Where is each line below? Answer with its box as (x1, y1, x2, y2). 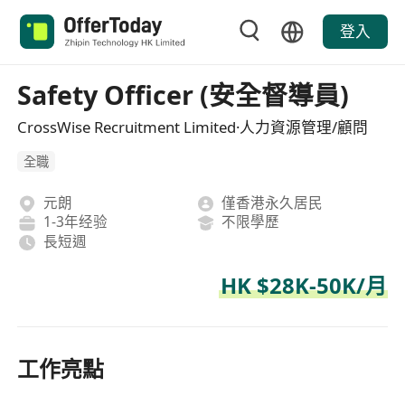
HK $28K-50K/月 (220, 270, 387, 301)
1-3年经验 (42, 212, 108, 232)
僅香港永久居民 (221, 192, 324, 212)
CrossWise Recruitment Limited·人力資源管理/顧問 (17, 116, 369, 137)
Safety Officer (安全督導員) (17, 77, 350, 112)
